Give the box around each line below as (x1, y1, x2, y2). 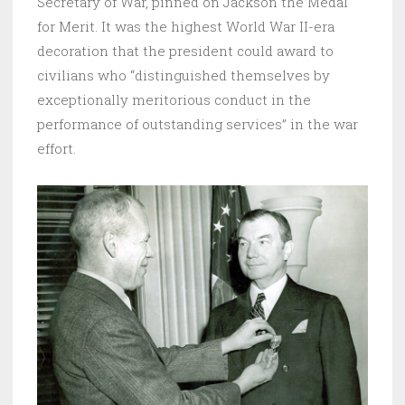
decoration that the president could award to (37, 42, 334, 61)
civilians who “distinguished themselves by (37, 66, 330, 85)
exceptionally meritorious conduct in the (37, 90, 311, 109)
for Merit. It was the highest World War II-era (37, 17, 334, 36)
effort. (37, 139, 76, 158)
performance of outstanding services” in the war (37, 115, 358, 134)
